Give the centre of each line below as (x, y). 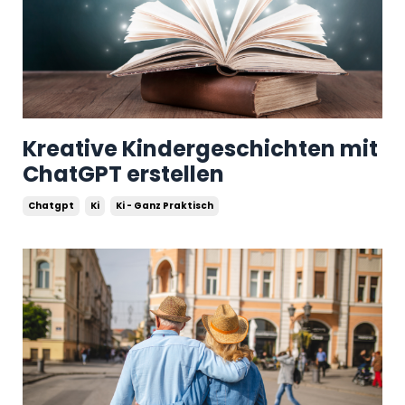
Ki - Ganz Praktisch (165, 205)
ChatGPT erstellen (123, 174)
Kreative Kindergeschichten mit (200, 148)
